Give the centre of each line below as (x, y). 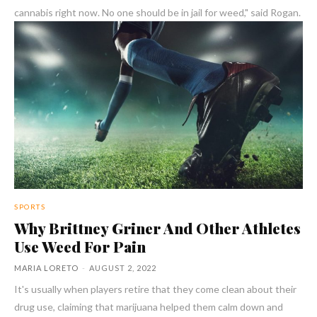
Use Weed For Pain (80, 246)
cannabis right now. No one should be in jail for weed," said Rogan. (157, 13)
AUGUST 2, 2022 (123, 267)
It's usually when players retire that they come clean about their (155, 289)
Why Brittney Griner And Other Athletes (157, 227)
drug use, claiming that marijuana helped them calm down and (149, 306)
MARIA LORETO (46, 267)
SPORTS (30, 206)
